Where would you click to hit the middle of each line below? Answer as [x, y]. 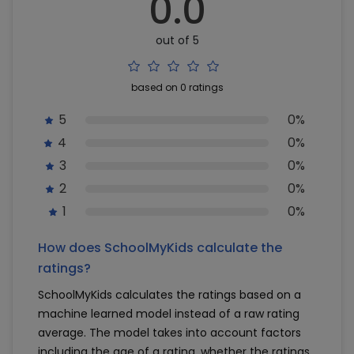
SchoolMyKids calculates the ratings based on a [169, 295]
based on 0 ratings [177, 87]
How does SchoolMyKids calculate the [160, 248]
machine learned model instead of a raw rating [169, 314]
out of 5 [177, 40]
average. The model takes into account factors [169, 333]
